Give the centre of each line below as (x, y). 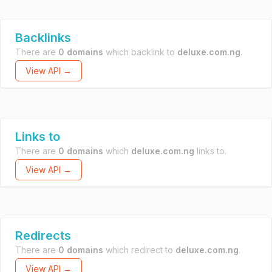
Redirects (43, 236)
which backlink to (140, 52)
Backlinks (43, 38)
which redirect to (139, 250)
